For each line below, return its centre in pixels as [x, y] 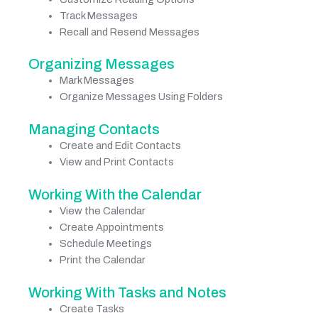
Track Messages [98, 15]
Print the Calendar [102, 260]
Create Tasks [92, 309]
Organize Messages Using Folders [141, 97]
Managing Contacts [94, 130]
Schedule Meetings [105, 244]
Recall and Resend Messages [129, 32]
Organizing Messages [102, 64]
